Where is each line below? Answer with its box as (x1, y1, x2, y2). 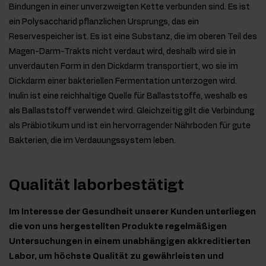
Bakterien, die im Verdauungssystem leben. (9, 137, 176, 145)
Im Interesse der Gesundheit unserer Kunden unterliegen (9, 208, 256, 217)
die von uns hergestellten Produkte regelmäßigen (9, 223, 227, 232)
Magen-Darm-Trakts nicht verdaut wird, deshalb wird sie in (9, 47, 236, 56)
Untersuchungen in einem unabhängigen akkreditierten (9, 237, 251, 246)
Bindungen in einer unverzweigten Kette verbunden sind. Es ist (9, 3, 250, 12)
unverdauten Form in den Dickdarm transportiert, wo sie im (9, 62, 238, 71)
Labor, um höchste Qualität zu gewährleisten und (9, 252, 224, 261)
